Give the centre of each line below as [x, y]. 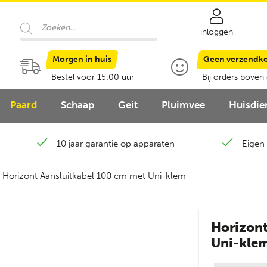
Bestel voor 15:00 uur [93, 77]
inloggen [216, 32]
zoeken [35, 29]
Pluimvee [183, 105]
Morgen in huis [82, 59]
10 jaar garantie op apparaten [115, 144]
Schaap [77, 105]
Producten [41, 20]
